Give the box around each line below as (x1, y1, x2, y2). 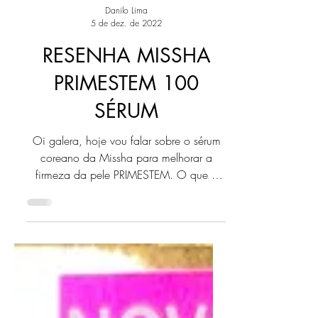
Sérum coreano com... (73, 212, 180, 228)
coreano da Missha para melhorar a (40, 178, 212, 194)
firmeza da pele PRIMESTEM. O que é (35, 195, 217, 211)
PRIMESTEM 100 (54, 99, 199, 124)
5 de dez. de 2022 (91, 45, 162, 57)
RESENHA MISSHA (42, 71, 211, 97)
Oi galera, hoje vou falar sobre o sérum (32, 161, 221, 177)
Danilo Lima (105, 33, 148, 45)
